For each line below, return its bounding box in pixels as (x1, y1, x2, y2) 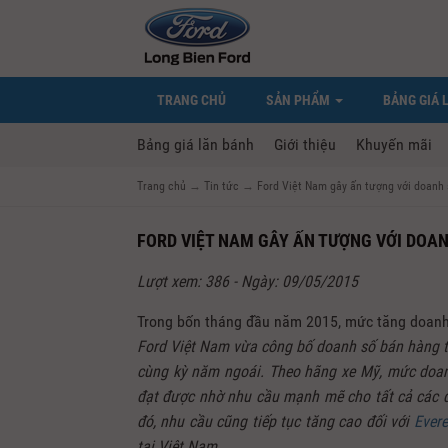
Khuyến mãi (356, 135, 432, 154)
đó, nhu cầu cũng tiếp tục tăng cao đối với (137, 412, 414, 431)
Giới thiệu (274, 135, 336, 154)
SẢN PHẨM (266, 92, 333, 108)
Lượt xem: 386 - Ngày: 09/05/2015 (137, 272, 358, 291)
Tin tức (204, 179, 239, 193)
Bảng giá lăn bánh (137, 135, 254, 154)
